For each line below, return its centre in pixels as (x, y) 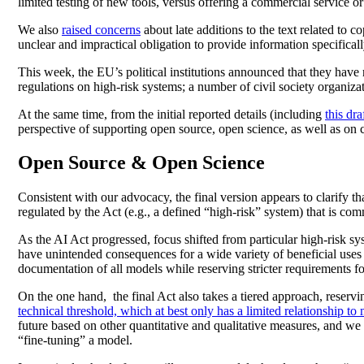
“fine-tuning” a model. (75, 340)
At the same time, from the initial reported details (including (171, 114)
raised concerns (101, 29)
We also (40, 29)
